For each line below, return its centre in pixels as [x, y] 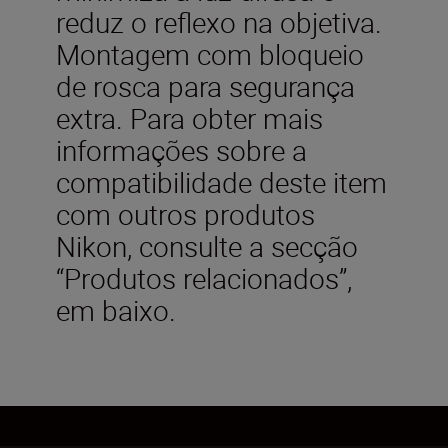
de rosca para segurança [205, 85]
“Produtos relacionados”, [204, 277]
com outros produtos [185, 213]
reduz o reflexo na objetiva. [219, 21]
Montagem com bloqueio [210, 53]
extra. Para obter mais [189, 117]
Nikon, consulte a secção [207, 245]
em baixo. [116, 309]
